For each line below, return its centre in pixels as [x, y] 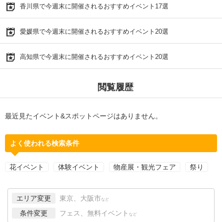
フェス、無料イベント [94, 213]
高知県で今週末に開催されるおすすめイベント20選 [94, 56]
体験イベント [79, 167]
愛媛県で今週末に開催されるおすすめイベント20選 [94, 31]
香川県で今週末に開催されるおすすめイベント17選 [94, 6]
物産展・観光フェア [145, 167]
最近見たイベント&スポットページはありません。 [83, 116]
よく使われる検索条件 [45, 143]
